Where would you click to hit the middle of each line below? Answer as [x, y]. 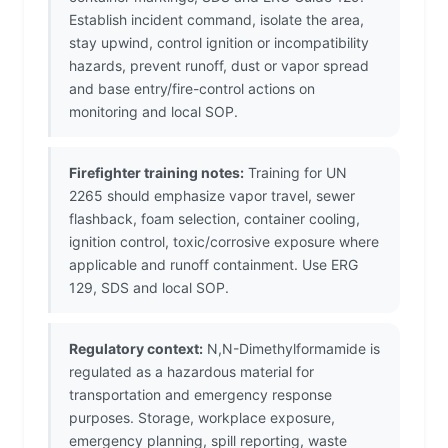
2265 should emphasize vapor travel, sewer [212, 196]
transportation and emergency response [200, 395]
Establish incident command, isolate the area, [216, 20]
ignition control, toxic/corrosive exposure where [224, 242]
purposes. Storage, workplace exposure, [202, 418]
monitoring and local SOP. [153, 112]
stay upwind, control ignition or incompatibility [219, 43]
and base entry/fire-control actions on [192, 89]
